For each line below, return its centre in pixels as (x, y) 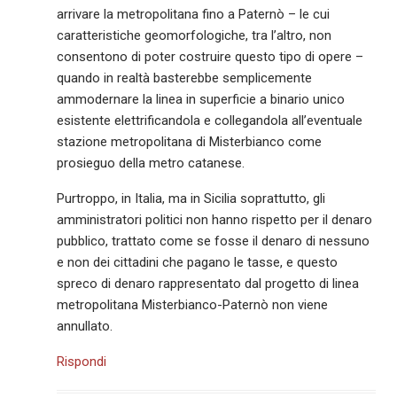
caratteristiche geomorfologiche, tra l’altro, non (195, 36)
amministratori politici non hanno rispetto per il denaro (215, 220)
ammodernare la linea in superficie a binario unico (201, 100)
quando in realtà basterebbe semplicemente (185, 78)
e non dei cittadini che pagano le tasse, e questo (198, 263)
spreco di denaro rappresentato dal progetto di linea (208, 284)
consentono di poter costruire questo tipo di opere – (210, 57)
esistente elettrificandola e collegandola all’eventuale (210, 121)
